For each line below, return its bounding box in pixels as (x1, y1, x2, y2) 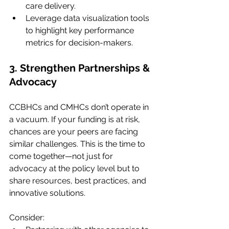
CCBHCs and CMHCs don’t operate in (9, 102, 151, 112)
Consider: (9, 213, 44, 222)
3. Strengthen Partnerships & (9, 62, 152, 74)
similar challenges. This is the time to (9, 139, 147, 149)
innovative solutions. (9, 188, 85, 198)
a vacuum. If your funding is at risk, (9, 114, 142, 124)
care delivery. (26, 1, 76, 11)
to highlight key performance (26, 26, 136, 35)
